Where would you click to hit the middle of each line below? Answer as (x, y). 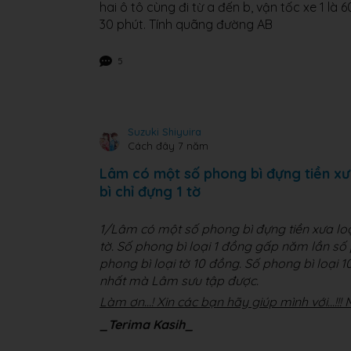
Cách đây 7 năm (168, 146)
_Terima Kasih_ (147, 325)
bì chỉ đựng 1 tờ (150, 192)
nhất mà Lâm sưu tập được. (179, 280)
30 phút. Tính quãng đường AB (186, 24)
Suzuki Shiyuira (165, 132)
